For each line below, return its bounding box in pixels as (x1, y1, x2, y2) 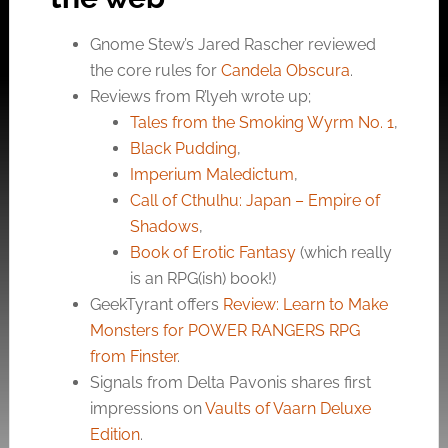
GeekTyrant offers (89, 295, 223, 314)
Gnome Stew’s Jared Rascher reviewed (89, 35, 376, 54)
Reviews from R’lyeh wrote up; (89, 87, 311, 106)
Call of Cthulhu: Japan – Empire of (129, 191, 380, 210)
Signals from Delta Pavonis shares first (89, 373, 371, 392)
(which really (295, 243, 392, 262)
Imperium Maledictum (129, 165, 294, 184)
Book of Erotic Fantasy (129, 243, 296, 262)
